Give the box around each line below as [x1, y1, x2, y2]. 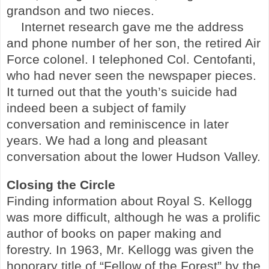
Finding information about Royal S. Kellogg [7, 193, 252, 208]
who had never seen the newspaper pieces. [7, 68, 256, 83]
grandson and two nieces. [7, 3, 154, 18]
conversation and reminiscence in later [7, 116, 229, 131]
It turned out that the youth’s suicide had [7, 84, 237, 99]
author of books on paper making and [7, 226, 222, 241]
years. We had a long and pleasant [7, 133, 207, 148]
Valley [224, 149, 257, 164]
